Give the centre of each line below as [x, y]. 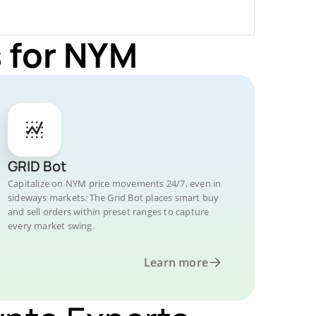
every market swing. [51, 226]
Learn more [176, 262]
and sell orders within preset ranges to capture [109, 212]
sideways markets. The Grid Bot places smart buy [114, 197]
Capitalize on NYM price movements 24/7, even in [115, 183]
